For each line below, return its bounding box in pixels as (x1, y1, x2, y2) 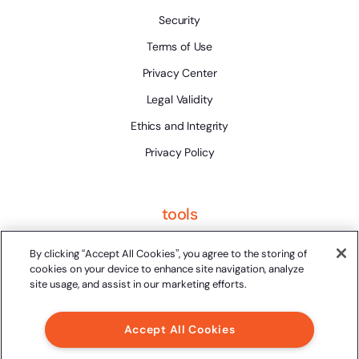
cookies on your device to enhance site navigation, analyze (30, 262, 305, 276)
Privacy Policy (144, 144, 215, 159)
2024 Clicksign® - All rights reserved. (85, 340, 274, 355)
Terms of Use (146, 38, 213, 54)
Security (159, 12, 200, 27)
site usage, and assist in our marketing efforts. (30, 277, 248, 291)
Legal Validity (146, 91, 213, 107)
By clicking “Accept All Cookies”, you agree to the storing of (30, 247, 308, 260)
